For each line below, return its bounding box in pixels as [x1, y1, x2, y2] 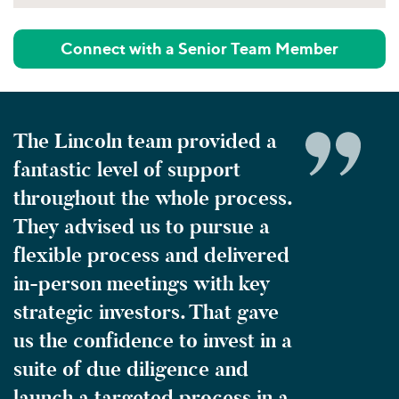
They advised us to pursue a [13, 212, 270, 240]
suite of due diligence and [13, 354, 248, 383]
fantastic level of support [13, 155, 240, 183]
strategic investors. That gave [13, 297, 279, 326]
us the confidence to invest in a [13, 326, 292, 354]
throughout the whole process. [13, 183, 292, 212]
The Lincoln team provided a [13, 126, 277, 155]
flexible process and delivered [13, 240, 289, 269]
